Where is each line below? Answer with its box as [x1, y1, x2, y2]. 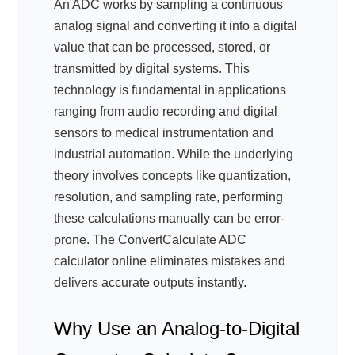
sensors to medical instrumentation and [54, 126, 273, 140]
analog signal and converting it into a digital [54, 19, 297, 33]
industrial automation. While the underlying [54, 147, 293, 162]
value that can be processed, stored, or [54, 40, 270, 55]
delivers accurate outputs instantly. [54, 276, 246, 290]
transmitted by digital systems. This [54, 62, 250, 76]
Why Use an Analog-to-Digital [54, 318, 300, 340]
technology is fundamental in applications [54, 83, 286, 97]
